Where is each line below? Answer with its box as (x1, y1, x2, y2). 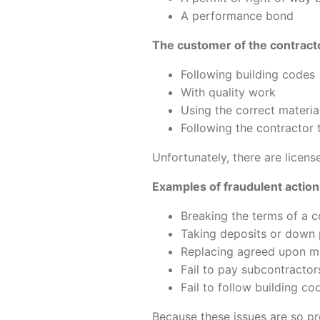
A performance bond (181, 9, 294, 24)
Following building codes (181, 67, 315, 82)
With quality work (181, 85, 276, 100)
